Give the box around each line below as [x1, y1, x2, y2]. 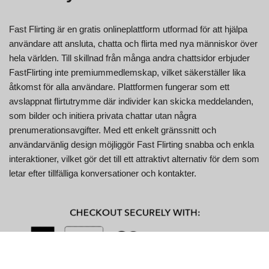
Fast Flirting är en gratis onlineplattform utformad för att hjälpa [9, 23, 247, 34]
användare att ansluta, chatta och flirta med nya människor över [9, 38, 258, 49]
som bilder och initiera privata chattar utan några [9, 110, 196, 121]
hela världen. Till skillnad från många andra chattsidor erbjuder [9, 52, 250, 63]
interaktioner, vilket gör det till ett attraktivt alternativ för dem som [9, 153, 259, 164]
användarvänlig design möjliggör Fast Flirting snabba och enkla [9, 139, 254, 150]
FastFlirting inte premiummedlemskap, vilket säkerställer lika [9, 67, 246, 77]
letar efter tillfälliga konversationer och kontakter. [9, 168, 196, 178]
